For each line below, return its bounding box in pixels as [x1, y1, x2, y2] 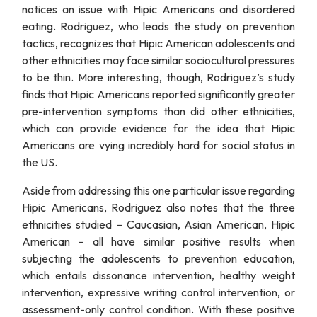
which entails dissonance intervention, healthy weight [22, 268, 295, 282]
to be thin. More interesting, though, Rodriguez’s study [22, 70, 295, 84]
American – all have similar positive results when [22, 234, 295, 248]
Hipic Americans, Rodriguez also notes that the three [22, 200, 295, 214]
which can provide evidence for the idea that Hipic [22, 121, 295, 135]
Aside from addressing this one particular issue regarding [22, 183, 295, 197]
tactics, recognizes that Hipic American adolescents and [22, 36, 295, 50]
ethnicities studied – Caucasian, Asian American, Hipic [22, 217, 295, 231]
